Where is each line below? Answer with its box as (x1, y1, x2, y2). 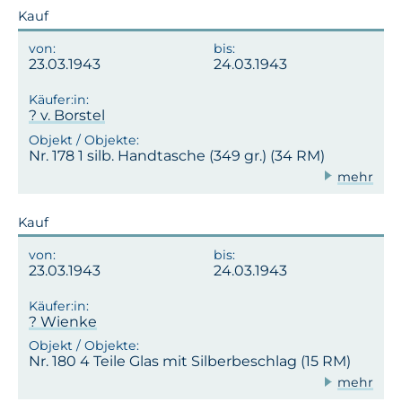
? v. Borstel (29, 107, 105, 124)
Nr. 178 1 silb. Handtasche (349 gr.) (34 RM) (29, 146, 325, 164)
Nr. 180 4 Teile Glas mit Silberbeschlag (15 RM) (29, 353, 351, 371)
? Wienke (29, 312, 97, 330)
